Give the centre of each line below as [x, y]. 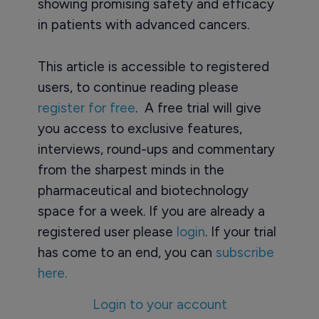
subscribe [245, 253]
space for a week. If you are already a [151, 211]
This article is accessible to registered [153, 67]
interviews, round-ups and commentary [156, 150]
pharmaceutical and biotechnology [143, 191]
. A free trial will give [198, 108]
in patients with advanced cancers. [143, 25]
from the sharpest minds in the [131, 170]
